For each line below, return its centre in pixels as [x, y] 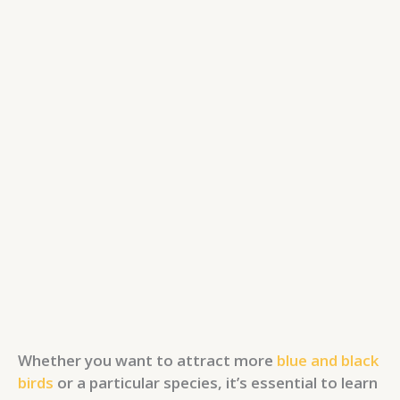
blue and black [328, 360]
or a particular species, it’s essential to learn [216, 382]
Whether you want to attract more [147, 360]
